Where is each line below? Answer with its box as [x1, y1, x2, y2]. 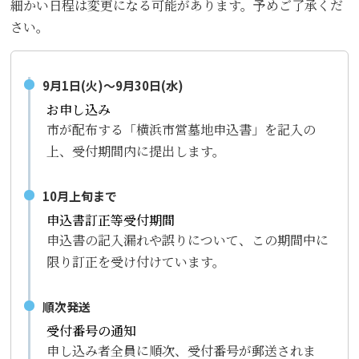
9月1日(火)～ [42, 76, 116, 94]
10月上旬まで [42, 187, 118, 204]
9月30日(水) [115, 76, 184, 94]
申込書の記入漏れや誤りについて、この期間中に [46, 230, 329, 249]
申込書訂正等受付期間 [46, 210, 175, 229]
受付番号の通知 [46, 321, 136, 340]
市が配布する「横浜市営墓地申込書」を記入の [46, 119, 316, 139]
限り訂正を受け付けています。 [46, 252, 225, 271]
